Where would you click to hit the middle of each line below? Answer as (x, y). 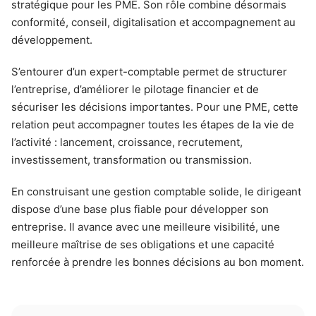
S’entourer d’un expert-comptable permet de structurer (149, 72)
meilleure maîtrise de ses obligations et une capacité (143, 244)
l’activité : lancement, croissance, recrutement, (127, 142)
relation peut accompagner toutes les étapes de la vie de (153, 124)
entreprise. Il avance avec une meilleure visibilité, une (146, 227)
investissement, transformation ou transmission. (132, 160)
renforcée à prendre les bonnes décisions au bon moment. (158, 262)
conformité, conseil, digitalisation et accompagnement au (153, 22)
